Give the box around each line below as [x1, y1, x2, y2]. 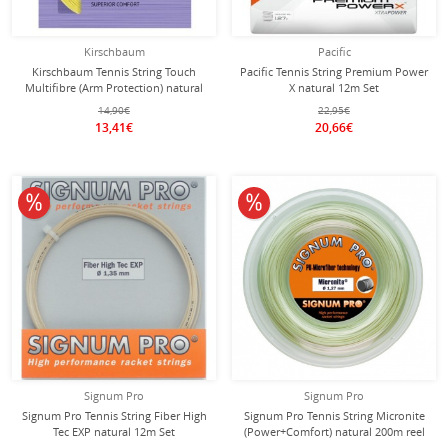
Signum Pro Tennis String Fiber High [21, 408, 207, 423]
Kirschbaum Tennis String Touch [32, 64, 196, 79]
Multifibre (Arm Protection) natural [25, 80, 203, 95]
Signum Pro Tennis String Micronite [243, 408, 425, 423]
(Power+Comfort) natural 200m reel [243, 424, 425, 439]
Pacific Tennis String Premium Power [240, 64, 428, 79]
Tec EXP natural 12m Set [53, 424, 175, 439]
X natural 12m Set [289, 80, 379, 95]
